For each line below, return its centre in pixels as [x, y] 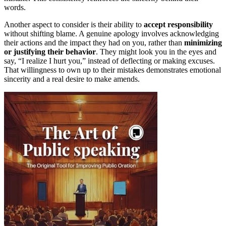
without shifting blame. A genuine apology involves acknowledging [111, 33]
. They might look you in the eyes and [156, 51]
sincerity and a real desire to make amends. [72, 79]
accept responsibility [178, 24]
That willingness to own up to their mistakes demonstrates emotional [112, 70]
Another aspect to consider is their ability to [74, 24]
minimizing [203, 42]
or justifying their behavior [50, 51]
